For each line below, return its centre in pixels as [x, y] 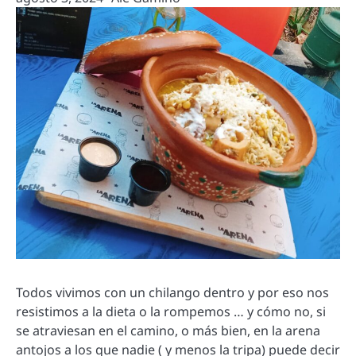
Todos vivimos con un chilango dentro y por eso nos [172, 293]
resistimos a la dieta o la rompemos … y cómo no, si [171, 312]
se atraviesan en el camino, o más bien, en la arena [168, 331]
